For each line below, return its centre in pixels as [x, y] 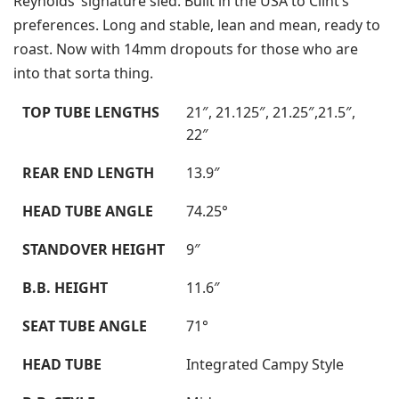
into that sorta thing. [84, 73]
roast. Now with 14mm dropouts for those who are [186, 49]
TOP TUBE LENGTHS [91, 113]
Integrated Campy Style [265, 365]
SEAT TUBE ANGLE [85, 326]
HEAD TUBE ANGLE [88, 212]
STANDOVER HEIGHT [94, 250]
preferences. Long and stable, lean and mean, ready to [197, 25]
